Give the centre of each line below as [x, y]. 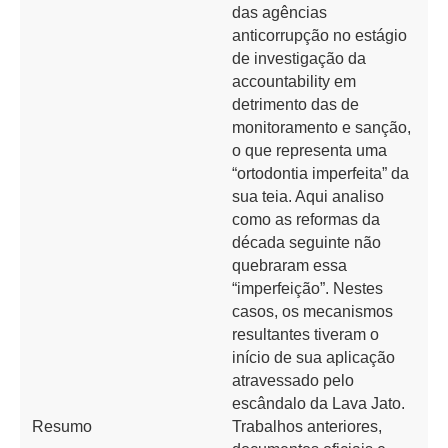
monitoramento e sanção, [321, 127]
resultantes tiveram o [305, 334]
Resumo [62, 426]
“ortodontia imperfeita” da [320, 173]
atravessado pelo [293, 380]
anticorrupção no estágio [319, 35]
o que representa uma [309, 150]
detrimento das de [295, 104]
